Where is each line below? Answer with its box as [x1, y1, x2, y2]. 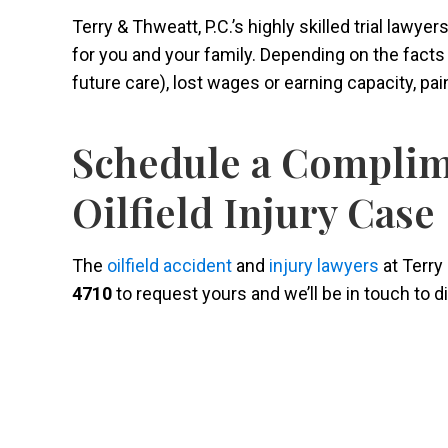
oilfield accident [107, 255, 232, 277]
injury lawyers [269, 255, 379, 277]
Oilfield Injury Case [72, 185, 445, 239]
